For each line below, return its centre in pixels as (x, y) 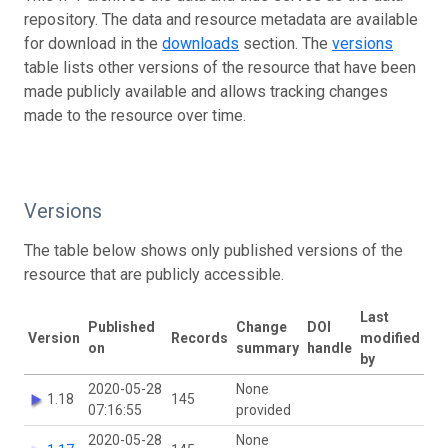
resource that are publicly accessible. (154, 274)
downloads (200, 43)
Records (199, 337)
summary (267, 347)
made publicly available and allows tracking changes (206, 91)
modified (390, 337)
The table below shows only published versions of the (213, 250)
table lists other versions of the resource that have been (220, 67)
